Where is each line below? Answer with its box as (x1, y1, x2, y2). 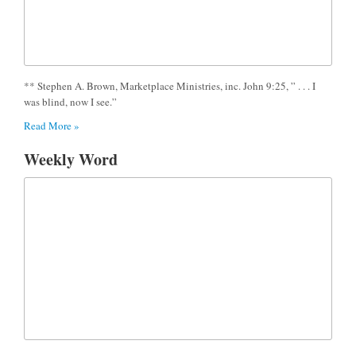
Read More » (24, 118, 79, 133)
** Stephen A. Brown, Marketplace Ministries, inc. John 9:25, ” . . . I (24, 78, 315, 93)
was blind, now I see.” (24, 94, 117, 109)
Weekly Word (24, 147, 118, 171)
